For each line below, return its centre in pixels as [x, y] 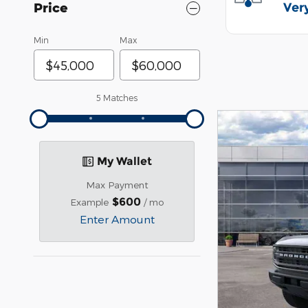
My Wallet [124, 161]
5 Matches [117, 98]
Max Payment [117, 185]
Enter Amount [117, 219]
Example [89, 202]
